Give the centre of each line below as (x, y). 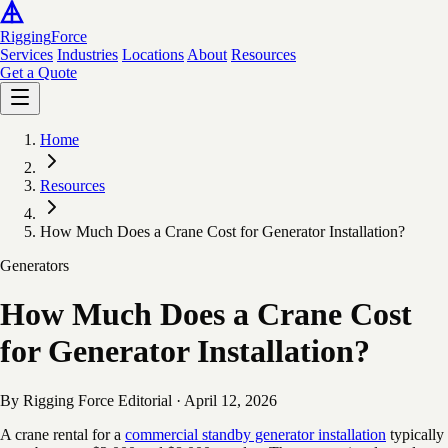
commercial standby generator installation (255, 434)
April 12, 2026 (230, 400)
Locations (153, 54)
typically (415, 434)
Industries (87, 54)
